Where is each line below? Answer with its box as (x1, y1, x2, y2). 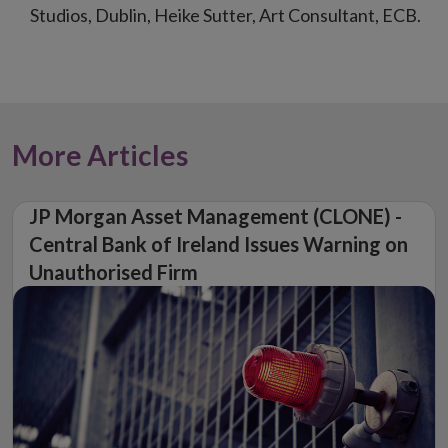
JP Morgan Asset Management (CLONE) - (29, 204, 402, 229)
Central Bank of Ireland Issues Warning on (29, 232, 408, 257)
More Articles (12, 138, 188, 173)
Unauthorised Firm (29, 260, 198, 285)
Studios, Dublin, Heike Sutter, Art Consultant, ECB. (30, 4, 421, 27)
